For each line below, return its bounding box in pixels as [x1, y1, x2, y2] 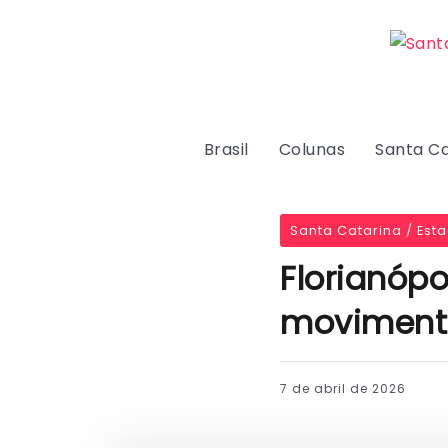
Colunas [278, 138, 346, 161]
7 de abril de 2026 [280, 380, 406, 397]
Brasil [203, 138, 249, 161]
